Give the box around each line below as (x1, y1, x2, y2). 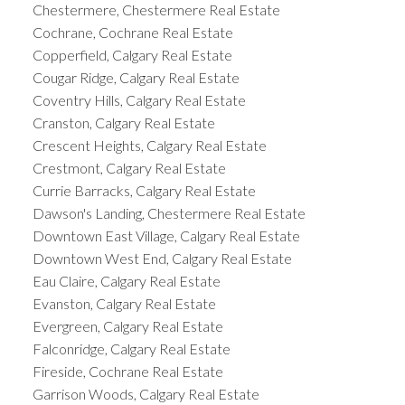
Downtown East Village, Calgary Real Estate (32, 226, 300, 244)
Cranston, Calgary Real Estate (32, 113, 215, 131)
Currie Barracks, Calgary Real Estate (32, 181, 256, 199)
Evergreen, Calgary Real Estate (32, 316, 223, 334)
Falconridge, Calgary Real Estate (32, 339, 231, 357)
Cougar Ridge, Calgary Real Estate (32, 68, 240, 86)
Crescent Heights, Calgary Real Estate (32, 136, 267, 154)
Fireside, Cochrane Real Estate (32, 362, 223, 380)
